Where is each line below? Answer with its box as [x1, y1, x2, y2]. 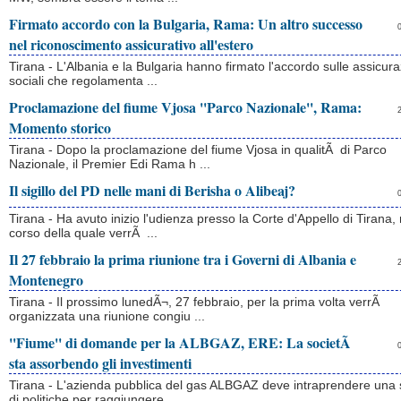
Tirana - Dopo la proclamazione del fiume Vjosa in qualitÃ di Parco [9, 142, 387, 157]
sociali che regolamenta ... [9, 73, 158, 88]
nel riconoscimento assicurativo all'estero [9, 34, 253, 55]
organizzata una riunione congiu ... [9, 309, 205, 323]
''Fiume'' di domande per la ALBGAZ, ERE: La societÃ [9, 332, 355, 353]
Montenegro [9, 269, 83, 290]
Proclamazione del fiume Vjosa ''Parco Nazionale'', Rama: [9, 97, 362, 117]
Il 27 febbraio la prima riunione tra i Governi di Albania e [9, 249, 356, 269]
